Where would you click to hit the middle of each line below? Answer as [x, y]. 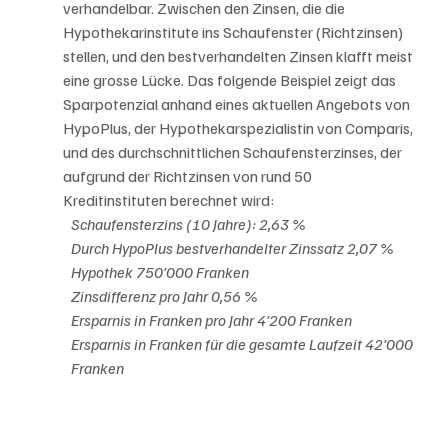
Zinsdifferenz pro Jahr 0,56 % [165, 296]
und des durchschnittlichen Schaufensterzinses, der [234, 152]
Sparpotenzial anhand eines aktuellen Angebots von [238, 104]
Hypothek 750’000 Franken [160, 272]
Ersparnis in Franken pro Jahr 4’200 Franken [212, 320]
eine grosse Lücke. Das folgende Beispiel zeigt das [231, 80]
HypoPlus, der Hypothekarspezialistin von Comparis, [240, 128]
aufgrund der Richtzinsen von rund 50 [189, 176]
